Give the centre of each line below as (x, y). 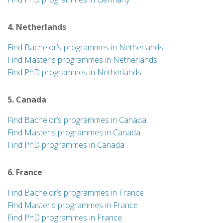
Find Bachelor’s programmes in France (76, 193)
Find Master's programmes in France (73, 205)
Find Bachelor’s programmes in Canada (77, 120)
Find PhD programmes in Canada (66, 145)
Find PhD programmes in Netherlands (74, 72)
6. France (25, 172)
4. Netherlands (37, 27)
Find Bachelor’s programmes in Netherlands (85, 47)
